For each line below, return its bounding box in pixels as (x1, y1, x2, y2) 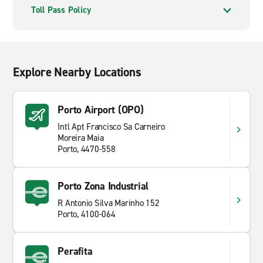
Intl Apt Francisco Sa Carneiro (58, 121, 165, 133)
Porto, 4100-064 (58, 208, 116, 220)
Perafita (58, 244, 93, 258)
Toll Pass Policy (31, 4, 92, 16)
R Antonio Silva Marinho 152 (58, 197, 160, 209)
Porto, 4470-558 (58, 143, 116, 155)
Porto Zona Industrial (58, 179, 149, 193)
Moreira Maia (58, 132, 104, 144)
